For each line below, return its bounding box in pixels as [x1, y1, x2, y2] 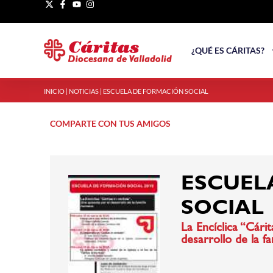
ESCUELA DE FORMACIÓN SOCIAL [103, 87, 208, 95]
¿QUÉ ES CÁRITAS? [191, 45, 264, 55]
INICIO [44, 87, 65, 95]
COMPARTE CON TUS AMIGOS [50, 118, 171, 129]
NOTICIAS [69, 87, 99, 95]
